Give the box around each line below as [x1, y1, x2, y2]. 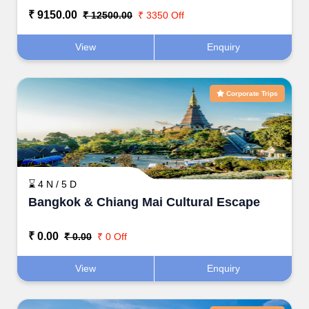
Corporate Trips [224, 89, 278, 97]
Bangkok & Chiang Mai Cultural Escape [28, 195, 260, 209]
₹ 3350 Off [135, 9, 184, 21]
